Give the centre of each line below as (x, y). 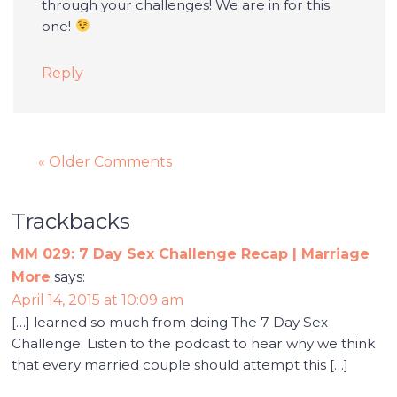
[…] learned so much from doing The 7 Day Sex (170, 322)
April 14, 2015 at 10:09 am (98, 300)
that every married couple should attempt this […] (180, 364)
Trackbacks (71, 221)
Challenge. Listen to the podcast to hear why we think (194, 343)
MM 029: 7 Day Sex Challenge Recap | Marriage (191, 253)
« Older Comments (105, 161)
